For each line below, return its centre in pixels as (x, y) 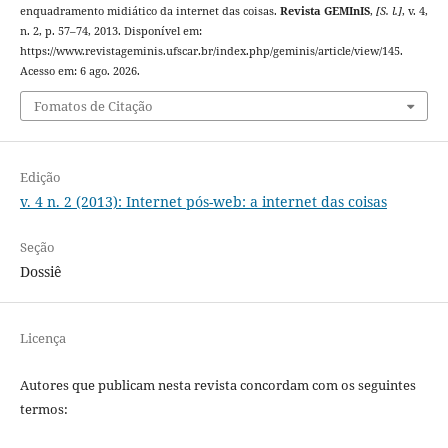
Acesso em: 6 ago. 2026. (79, 70)
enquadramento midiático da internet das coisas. (149, 10)
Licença (42, 338)
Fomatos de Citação (93, 106)
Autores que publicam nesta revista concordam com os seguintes (217, 385)
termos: (43, 409)
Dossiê (40, 272)
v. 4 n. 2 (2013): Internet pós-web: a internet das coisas (203, 202)
